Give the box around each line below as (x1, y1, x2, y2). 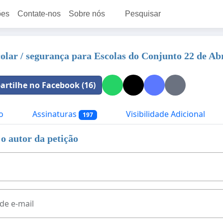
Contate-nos (17, 9, 61, 18)
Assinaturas (30, 109, 79, 119)
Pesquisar (125, 9, 161, 18)
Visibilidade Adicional (123, 109, 205, 119)
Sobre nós (69, 9, 105, 18)
